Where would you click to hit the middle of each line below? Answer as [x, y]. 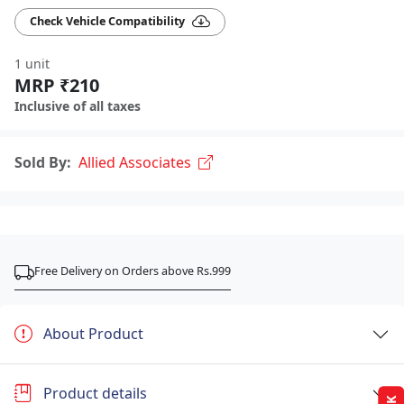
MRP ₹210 [57, 85]
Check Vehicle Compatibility [107, 22]
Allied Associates [135, 162]
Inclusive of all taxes [78, 106]
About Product [93, 334]
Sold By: [43, 162]
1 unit [32, 63]
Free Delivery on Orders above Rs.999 [133, 271]
